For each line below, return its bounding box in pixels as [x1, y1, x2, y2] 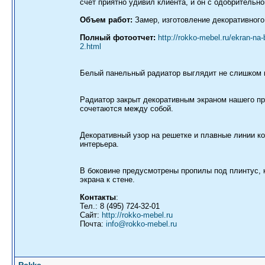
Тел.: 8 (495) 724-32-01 [80, 202, 160, 211]
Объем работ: [80, 15, 132, 24]
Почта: [80, 219, 106, 228]
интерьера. [80, 140, 119, 148]
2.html [80, 42, 101, 51]
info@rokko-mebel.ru [106, 219, 177, 228]
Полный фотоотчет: [80, 33, 156, 42]
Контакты [80, 193, 116, 202]
